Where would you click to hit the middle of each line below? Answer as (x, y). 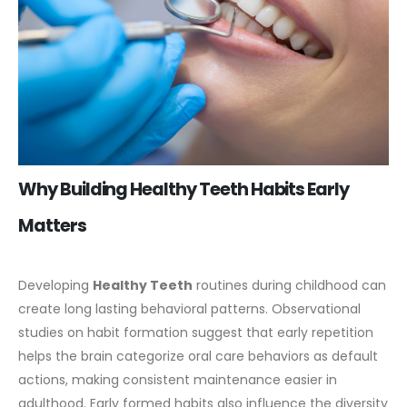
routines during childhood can (289, 286)
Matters (52, 226)
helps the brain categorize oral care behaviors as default (198, 357)
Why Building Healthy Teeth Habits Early (184, 190)
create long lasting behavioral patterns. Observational (189, 309)
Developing (55, 286)
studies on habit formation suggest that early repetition (196, 333)
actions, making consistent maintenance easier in (178, 380)
